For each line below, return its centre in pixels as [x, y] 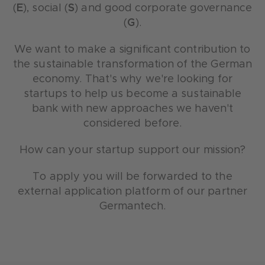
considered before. [132, 124]
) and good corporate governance [164, 9]
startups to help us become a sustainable [132, 94]
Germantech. [132, 207]
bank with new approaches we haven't [132, 109]
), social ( [46, 9]
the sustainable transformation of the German [132, 65]
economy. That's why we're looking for [132, 80]
